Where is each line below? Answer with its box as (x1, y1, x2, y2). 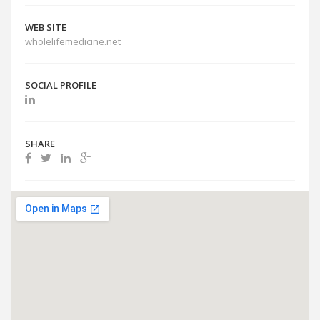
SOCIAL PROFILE (25, 79, 96, 91)
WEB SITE (25, 21, 66, 34)
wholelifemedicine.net (25, 35, 123, 48)
